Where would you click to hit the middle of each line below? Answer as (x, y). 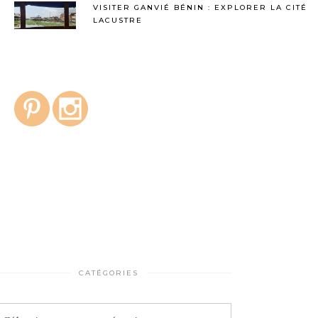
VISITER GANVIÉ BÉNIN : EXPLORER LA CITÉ (200, 7)
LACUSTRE (118, 20)
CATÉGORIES (108, 273)
